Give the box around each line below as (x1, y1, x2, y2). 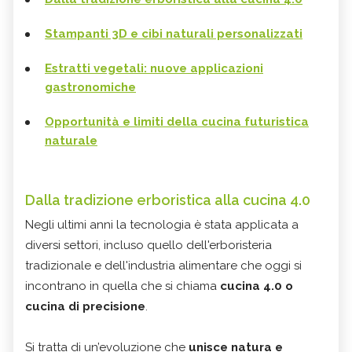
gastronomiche (45, 80, 136, 95)
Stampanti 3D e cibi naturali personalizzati (45, 27, 302, 42)
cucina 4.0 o (220, 279, 293, 294)
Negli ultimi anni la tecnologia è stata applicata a (25, 218, 299, 233)
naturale (45, 134, 97, 148)
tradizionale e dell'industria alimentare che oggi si (25, 258, 302, 273)
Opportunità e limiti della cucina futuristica (45, 115, 309, 130)
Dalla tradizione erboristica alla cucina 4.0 (25, 192, 310, 209)
